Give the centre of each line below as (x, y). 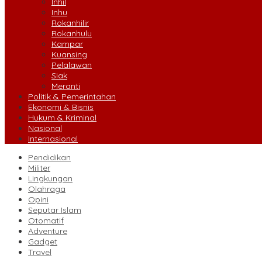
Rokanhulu (72, 34)
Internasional (53, 139)
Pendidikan (49, 158)
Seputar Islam (55, 210)
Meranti (66, 86)
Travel (40, 252)
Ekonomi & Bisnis (61, 107)
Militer (39, 168)
